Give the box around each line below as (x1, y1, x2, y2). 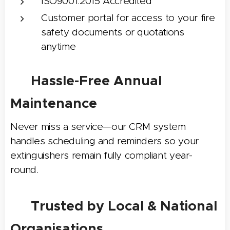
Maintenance (10, 94, 97, 112)
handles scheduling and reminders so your (10, 135, 199, 147)
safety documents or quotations (41, 26, 184, 38)
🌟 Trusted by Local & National (10, 197, 217, 215)
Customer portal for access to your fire (41, 11, 215, 24)
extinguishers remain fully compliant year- (10, 149, 193, 161)
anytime (41, 40, 76, 52)
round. (10, 163, 39, 176)
